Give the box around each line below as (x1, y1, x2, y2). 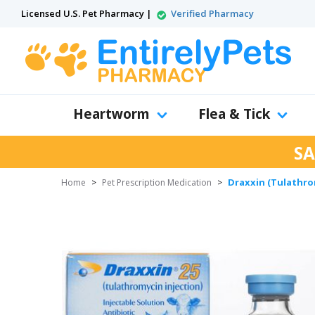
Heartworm (73, 105, 150, 123)
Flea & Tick (198, 105, 270, 123)
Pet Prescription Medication (102, 176, 212, 188)
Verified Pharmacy (171, 7, 254, 20)
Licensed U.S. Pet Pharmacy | (21, 7, 154, 20)
